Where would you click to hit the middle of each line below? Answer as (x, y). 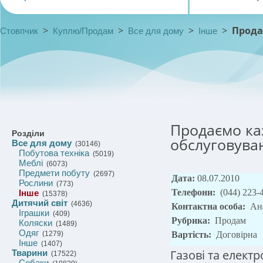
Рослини (36, 183)
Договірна (237, 235)
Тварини (30, 253)
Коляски (36, 223)
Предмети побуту (54, 173)
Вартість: (193, 235)
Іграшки (34, 213)
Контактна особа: (210, 206)
